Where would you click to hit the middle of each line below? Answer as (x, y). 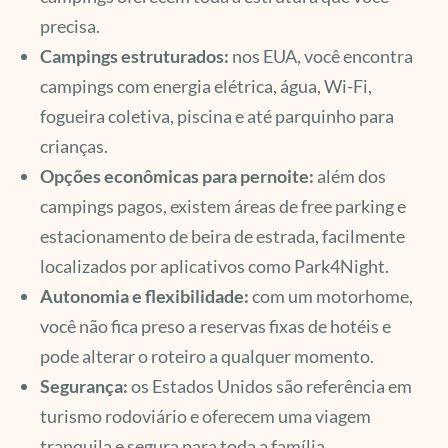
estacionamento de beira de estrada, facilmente (222, 235)
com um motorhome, (331, 295)
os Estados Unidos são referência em (270, 385)
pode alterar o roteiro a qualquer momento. (207, 355)
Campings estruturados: (134, 55)
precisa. (70, 25)
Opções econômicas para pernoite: (177, 175)
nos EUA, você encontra (321, 55)
